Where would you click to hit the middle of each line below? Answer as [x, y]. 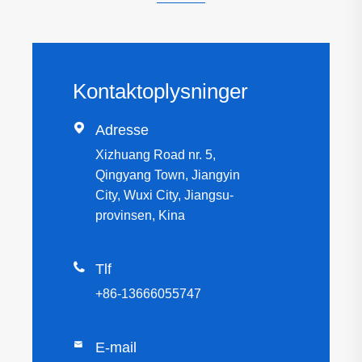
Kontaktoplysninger [160, 91]
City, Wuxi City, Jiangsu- [164, 195]
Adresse [122, 130]
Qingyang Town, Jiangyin [168, 175]
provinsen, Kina [140, 215]
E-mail [116, 347]
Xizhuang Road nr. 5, [156, 154]
